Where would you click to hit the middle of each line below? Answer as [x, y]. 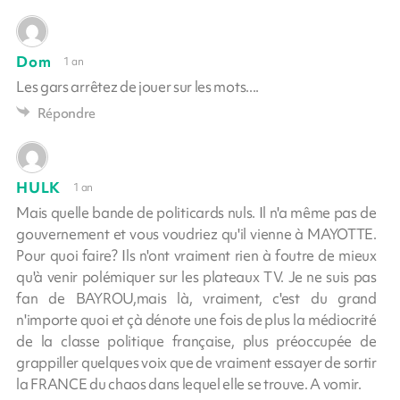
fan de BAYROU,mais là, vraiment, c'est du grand [196, 298]
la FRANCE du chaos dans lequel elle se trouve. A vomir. [189, 383]
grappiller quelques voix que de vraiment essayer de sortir [196, 362]
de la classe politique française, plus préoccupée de [196, 341]
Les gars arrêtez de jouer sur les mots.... [137, 86]
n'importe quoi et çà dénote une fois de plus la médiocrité [196, 319]
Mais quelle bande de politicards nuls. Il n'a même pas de [196, 212]
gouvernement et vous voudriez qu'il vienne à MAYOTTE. [196, 233]
